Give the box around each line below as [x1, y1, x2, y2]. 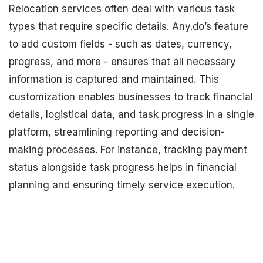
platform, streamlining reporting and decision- [9, 126, 225, 138]
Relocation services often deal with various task [9, 3, 235, 15]
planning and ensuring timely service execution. [9, 179, 235, 191]
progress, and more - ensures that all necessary [9, 56, 236, 68]
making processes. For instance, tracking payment [9, 144, 247, 156]
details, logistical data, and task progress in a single [9, 109, 254, 120]
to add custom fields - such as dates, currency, [9, 38, 232, 50]
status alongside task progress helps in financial [9, 161, 237, 173]
